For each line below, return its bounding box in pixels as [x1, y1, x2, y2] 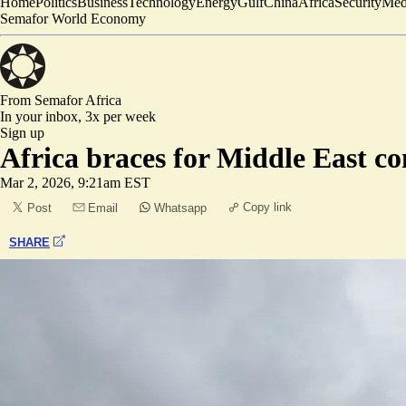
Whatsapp [154, 201, 207, 215]
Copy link [243, 200, 292, 214]
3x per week [85, 109, 156, 124]
